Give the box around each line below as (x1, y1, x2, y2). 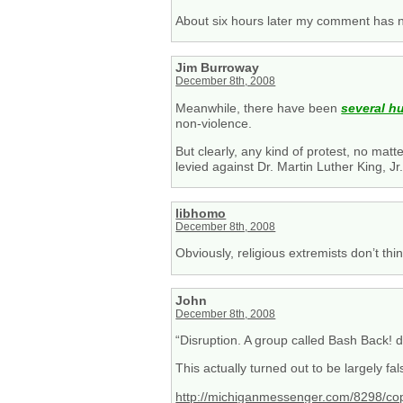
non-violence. (175, 115, 253, 130)
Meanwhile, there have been (175, 100, 342, 115)
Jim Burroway (175, 60, 260, 76)
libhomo (175, 206, 227, 221)
